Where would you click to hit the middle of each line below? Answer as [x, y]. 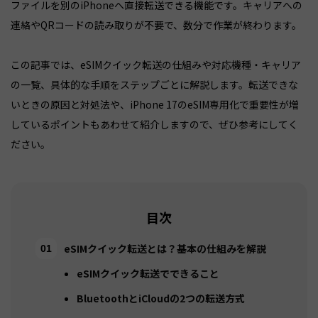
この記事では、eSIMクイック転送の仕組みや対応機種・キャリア [156, 65]
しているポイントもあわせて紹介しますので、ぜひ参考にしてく [154, 125]
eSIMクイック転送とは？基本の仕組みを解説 [165, 249]
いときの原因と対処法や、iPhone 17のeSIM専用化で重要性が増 [155, 105]
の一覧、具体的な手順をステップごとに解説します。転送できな [154, 85]
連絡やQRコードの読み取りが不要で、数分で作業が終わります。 [156, 25]
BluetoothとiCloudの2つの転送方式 [161, 298]
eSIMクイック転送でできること [148, 274]
